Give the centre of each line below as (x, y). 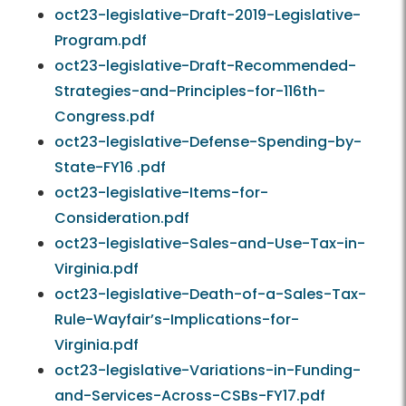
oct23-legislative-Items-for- (161, 193)
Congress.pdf (105, 117)
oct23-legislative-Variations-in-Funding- (208, 371)
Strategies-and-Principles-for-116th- (190, 92)
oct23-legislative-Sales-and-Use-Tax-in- (210, 244)
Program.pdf (101, 41)
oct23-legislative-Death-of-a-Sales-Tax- (210, 295)
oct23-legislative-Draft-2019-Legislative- (208, 15)
